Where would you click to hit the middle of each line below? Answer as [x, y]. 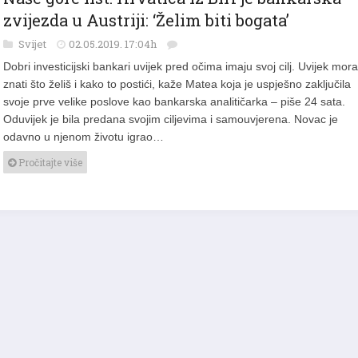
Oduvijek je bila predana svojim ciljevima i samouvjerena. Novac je [171, 123]
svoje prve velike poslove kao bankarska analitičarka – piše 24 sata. [174, 105]
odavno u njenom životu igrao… [84, 141]
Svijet [34, 48]
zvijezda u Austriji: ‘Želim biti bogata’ [146, 24]
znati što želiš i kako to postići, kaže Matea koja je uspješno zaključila [177, 88]
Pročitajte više [49, 166]
